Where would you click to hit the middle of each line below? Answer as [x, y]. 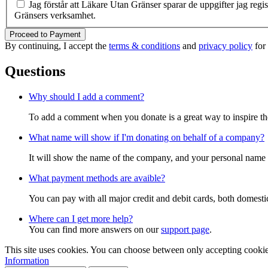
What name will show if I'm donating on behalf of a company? [147, 137]
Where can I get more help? [81, 218]
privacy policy [226, 46]
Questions [35, 71]
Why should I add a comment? [86, 96]
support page [185, 229]
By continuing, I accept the [57, 46]
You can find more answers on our [95, 229]
